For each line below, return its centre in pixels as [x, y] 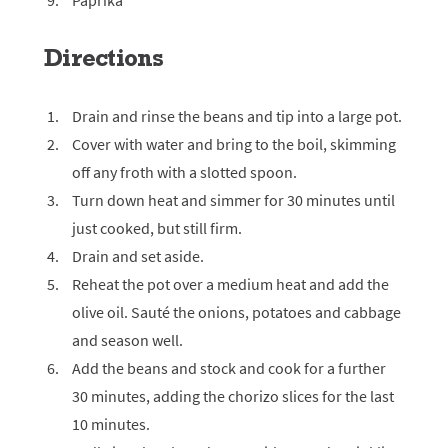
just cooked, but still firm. [157, 228]
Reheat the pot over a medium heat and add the [230, 284]
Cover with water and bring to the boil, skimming [234, 144]
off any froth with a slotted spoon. [184, 172]
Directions [104, 57]
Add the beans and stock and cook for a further [229, 368]
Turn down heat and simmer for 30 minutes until [233, 200]
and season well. [127, 340]
